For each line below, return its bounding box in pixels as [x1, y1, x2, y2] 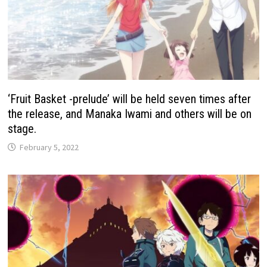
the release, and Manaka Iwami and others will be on [8, 107, 252, 122]
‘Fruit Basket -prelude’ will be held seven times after [8, 92, 252, 107]
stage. [8, 122, 37, 136]
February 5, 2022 [20, 142, 79, 153]
